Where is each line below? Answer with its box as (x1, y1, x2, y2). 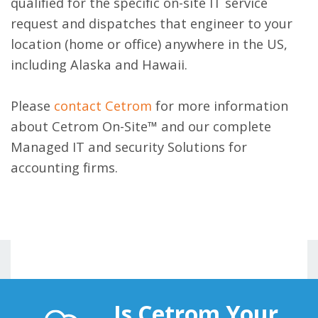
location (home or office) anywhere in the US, (11, 35, 287, 53)
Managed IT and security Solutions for (11, 138, 247, 156)
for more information (152, 97, 288, 115)
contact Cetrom (54, 97, 152, 115)
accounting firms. (11, 158, 118, 177)
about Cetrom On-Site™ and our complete (11, 117, 271, 136)
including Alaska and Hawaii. (11, 55, 187, 74)
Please (11, 97, 54, 115)
